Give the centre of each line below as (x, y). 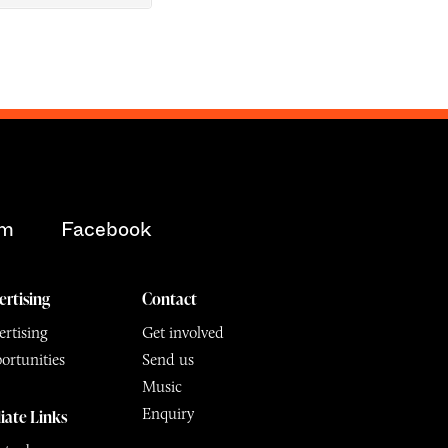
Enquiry (167, 414)
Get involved (182, 333)
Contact (169, 298)
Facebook (105, 229)
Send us (167, 360)
